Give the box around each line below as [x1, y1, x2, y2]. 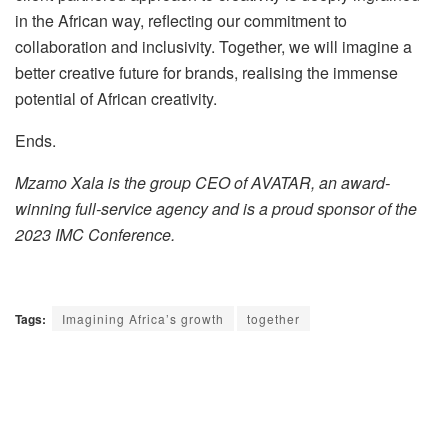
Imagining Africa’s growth [62, 309, 224, 327]
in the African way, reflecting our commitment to [15, 8, 347, 32]
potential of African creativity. [15, 86, 217, 110]
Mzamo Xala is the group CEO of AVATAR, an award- [15, 170, 390, 194]
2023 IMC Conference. [15, 222, 175, 246]
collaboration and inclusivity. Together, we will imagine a [15, 34, 412, 58]
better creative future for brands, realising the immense [15, 60, 398, 84]
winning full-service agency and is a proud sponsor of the [15, 196, 417, 220]
